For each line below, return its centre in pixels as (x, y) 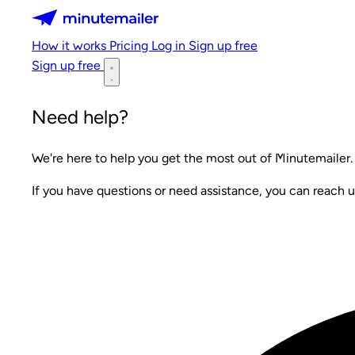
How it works (71, 46)
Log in (170, 46)
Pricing (130, 46)
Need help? (80, 116)
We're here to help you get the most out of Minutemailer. (192, 158)
